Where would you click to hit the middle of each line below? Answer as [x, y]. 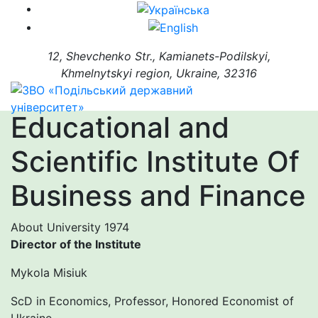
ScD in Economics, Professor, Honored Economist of [152, 301]
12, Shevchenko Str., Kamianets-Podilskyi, [159, 56]
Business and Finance [158, 196]
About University [57, 227]
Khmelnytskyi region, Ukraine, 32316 [159, 73]
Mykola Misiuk [49, 273]
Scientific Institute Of [155, 162]
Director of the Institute [76, 245]
